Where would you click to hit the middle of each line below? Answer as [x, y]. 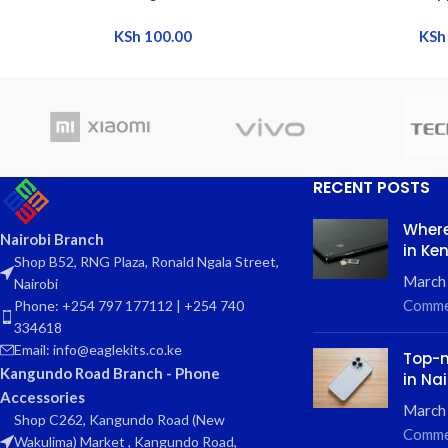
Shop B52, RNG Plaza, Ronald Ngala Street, [146, 261]
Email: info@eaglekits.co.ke [98, 349]
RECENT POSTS [371, 187]
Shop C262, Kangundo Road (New [119, 419]
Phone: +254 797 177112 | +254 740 [129, 305]
